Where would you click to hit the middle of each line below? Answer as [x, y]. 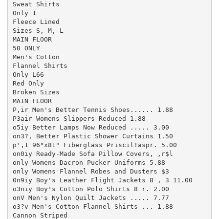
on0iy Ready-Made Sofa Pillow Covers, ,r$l [93, 153]
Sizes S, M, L [38, 30]
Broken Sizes [36, 92]
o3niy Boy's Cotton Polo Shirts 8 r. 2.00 [91, 189]
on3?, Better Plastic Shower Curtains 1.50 [93, 136]
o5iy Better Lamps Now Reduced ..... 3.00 [91, 127]
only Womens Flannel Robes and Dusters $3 [91, 171]
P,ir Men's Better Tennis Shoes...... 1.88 [93, 109]
